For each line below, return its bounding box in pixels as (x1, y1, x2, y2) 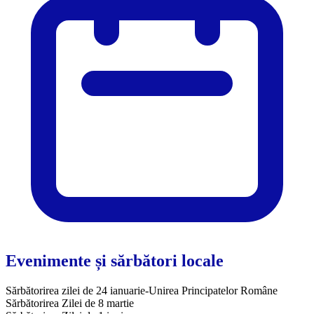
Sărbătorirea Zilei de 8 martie (6, 296, 134, 309)
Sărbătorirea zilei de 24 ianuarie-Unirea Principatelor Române (6, 284, 278, 296)
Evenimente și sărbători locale (6, 251, 224, 270)
